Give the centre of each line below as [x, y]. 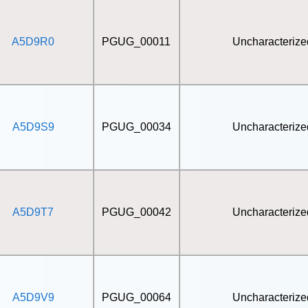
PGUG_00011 [136, 42]
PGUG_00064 [136, 297]
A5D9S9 [33, 127]
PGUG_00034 [136, 127]
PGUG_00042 [136, 212]
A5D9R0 [33, 42]
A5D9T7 [33, 212]
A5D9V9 [33, 297]
